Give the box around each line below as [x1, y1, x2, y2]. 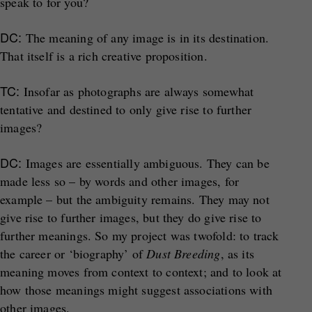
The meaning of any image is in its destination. [22, 29, 270, 46]
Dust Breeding [146, 245, 221, 262]
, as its [220, 245, 255, 262]
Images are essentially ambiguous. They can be [22, 155, 270, 171]
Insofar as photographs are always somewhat [19, 83, 254, 100]
